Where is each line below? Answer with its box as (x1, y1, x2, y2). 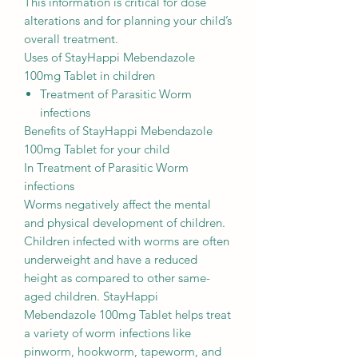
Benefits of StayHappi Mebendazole (24, 123, 213, 139)
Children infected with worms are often (24, 233, 229, 249)
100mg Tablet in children (24, 68, 155, 84)
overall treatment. (24, 31, 118, 47)
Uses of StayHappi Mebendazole (24, 50, 195, 66)
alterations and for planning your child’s (24, 13, 232, 29)
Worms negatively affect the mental (24, 197, 211, 213)
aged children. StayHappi (24, 288, 158, 304)
